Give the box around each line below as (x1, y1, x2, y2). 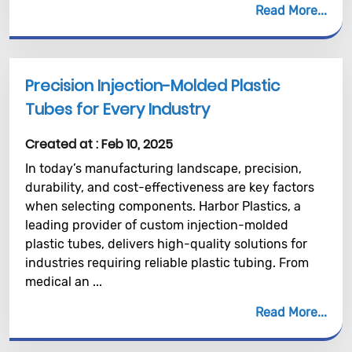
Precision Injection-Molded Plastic (25, 75, 280, 97)
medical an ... (25, 274, 102, 289)
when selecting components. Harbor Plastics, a (25, 199, 301, 214)
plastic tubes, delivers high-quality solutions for (25, 236, 307, 251)
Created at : (25, 135, 101, 153)
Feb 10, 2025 (101, 135, 173, 153)
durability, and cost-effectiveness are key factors (25, 180, 314, 195)
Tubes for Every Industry (25, 98, 210, 120)
